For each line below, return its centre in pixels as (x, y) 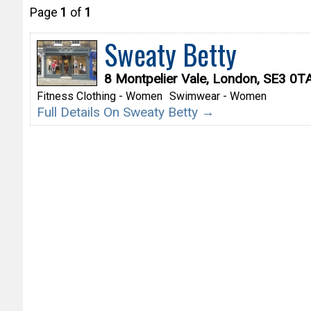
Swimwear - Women (218, 96)
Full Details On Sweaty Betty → (125, 112)
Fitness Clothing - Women (99, 96)
